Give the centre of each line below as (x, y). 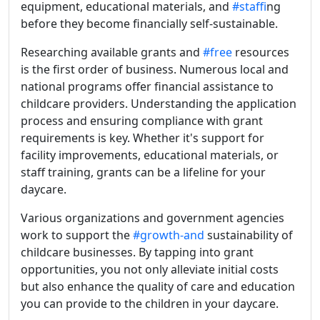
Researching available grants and (112, 52)
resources (261, 52)
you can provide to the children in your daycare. (150, 303)
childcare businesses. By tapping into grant (137, 252)
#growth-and (169, 235)
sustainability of (249, 235)
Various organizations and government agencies (152, 217)
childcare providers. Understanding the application (159, 103)
